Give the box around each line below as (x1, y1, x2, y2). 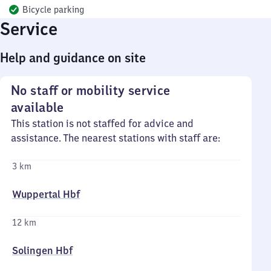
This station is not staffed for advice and (11, 117, 194, 129)
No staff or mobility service (11, 82, 171, 99)
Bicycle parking (22, 4, 84, 15)
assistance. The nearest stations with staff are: (11, 132, 220, 144)
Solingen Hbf (12, 244, 73, 256)
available (11, 99, 64, 116)
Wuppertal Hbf (12, 188, 80, 200)
